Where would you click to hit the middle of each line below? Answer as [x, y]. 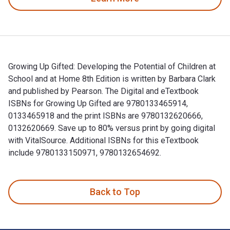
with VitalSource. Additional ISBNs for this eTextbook [103, 140]
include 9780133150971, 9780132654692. [85, 152]
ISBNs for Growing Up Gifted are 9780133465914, [98, 103]
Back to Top [115, 192]
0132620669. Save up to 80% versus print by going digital [112, 128]
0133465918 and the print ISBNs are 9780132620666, [106, 116]
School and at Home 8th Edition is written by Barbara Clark [112, 79]
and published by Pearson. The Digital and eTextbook [103, 91]
